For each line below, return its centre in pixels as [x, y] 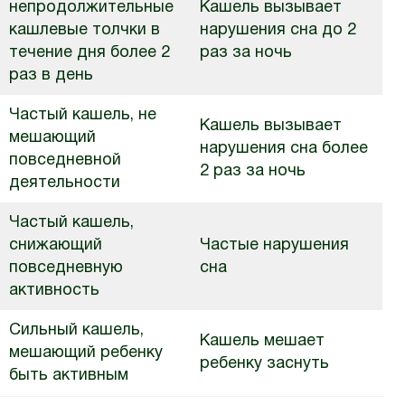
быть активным [69, 376]
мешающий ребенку [86, 353]
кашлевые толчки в [85, 30]
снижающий [56, 245]
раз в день [51, 75]
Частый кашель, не [83, 115]
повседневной [65, 160]
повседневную [66, 268]
